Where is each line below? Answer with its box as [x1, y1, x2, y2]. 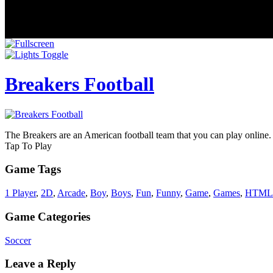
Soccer [5, 235, 31, 246]
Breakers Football [5, 73, 154, 96]
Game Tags [5, 163, 61, 176]
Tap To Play [5, 140, 52, 151]
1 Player [5, 188, 36, 199]
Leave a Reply [5, 257, 76, 271]
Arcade [57, 188, 85, 199]
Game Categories [5, 210, 90, 223]
